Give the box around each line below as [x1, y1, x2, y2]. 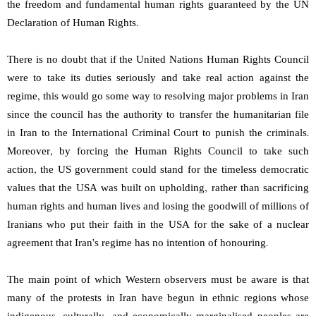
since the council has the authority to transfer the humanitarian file [7, 107, 309, 125]
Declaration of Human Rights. [7, 15, 147, 33]
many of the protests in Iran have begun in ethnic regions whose [7, 290, 309, 308]
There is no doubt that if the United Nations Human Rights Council [7, 51, 309, 70]
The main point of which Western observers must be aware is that [7, 272, 309, 290]
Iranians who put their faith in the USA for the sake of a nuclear [7, 217, 309, 235]
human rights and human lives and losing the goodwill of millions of [7, 198, 309, 217]
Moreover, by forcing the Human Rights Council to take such [7, 143, 309, 162]
